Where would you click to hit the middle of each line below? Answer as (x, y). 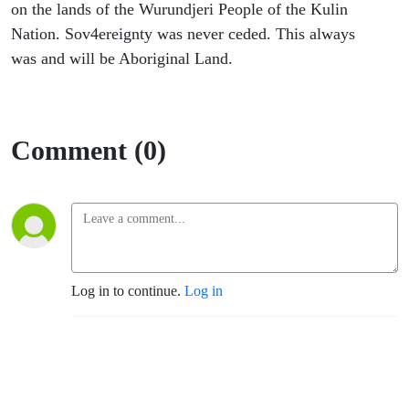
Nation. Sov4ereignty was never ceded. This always (183, 34)
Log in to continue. (128, 291)
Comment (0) (89, 151)
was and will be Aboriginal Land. (122, 59)
